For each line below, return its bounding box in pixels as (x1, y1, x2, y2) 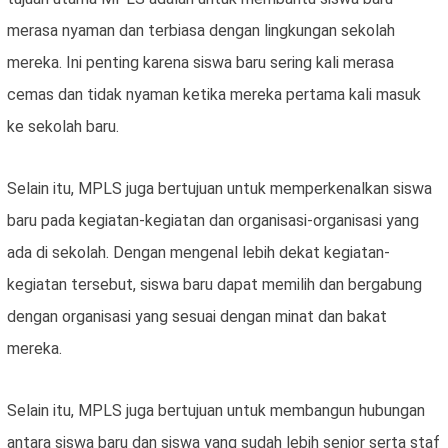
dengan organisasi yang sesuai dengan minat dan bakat (7, 307, 387, 327)
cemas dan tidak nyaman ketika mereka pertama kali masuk (7, 85, 421, 105)
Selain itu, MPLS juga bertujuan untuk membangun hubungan (7, 401, 425, 421)
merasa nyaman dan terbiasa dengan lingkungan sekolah (7, 21, 395, 41)
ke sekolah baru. (7, 117, 119, 137)
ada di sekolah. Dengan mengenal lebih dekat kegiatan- (7, 243, 390, 263)
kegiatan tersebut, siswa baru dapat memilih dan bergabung (7, 275, 422, 295)
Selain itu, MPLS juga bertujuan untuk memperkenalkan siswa (7, 179, 432, 199)
